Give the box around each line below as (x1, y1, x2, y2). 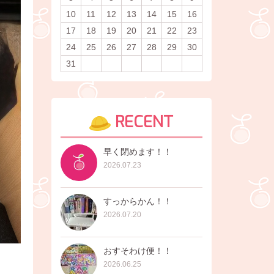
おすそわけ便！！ (103, 246, 172, 256)
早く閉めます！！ (103, 147, 172, 157)
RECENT (111, 111, 174, 133)
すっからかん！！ (103, 196, 172, 207)
